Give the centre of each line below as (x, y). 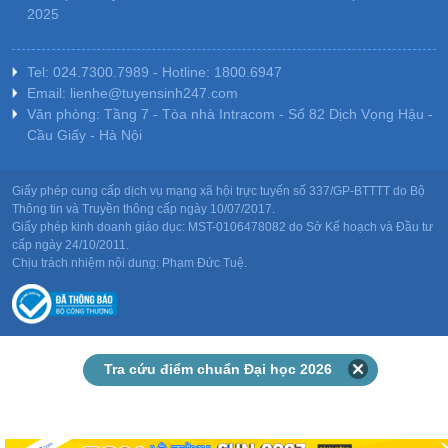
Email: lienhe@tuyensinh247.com (132, 92)
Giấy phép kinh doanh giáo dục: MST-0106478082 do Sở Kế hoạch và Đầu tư (222, 226)
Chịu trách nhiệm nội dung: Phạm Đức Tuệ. (129, 262)
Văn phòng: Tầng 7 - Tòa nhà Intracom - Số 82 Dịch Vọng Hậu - (230, 113)
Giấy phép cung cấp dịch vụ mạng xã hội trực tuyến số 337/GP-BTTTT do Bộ (218, 190)
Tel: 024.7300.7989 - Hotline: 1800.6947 (154, 71)
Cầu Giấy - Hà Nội (84, 134)
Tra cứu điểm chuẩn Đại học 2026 (218, 369)
